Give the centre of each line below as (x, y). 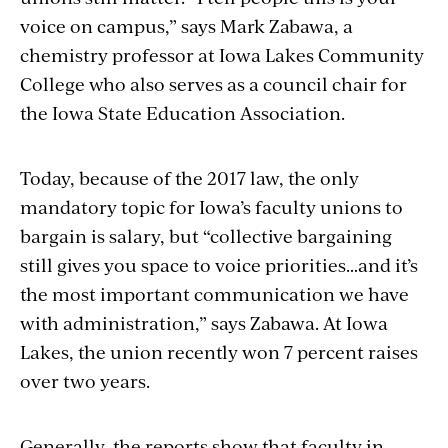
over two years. (85, 380)
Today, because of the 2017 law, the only (189, 177)
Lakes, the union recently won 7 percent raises (219, 351)
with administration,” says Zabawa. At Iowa (204, 322)
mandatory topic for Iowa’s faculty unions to (211, 206)
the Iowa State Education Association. (184, 112)
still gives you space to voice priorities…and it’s (219, 264)
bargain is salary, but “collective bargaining (206, 235)
